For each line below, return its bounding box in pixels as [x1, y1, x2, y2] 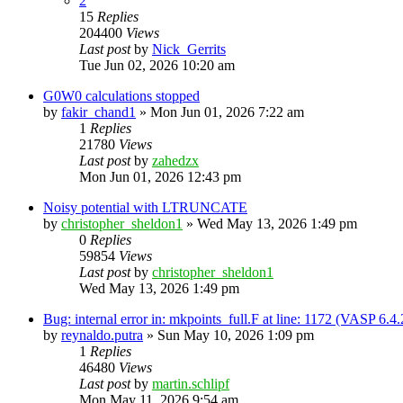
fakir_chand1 [61, 103, 136, 120]
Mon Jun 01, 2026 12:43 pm [79, 168, 241, 184]
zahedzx [152, 152, 199, 168]
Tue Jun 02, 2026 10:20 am [79, 57, 235, 73]
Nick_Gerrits [152, 40, 226, 57]
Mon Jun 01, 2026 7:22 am [150, 103, 304, 120]
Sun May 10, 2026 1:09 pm [157, 327, 314, 343]
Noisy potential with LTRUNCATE [43, 199, 247, 215]
